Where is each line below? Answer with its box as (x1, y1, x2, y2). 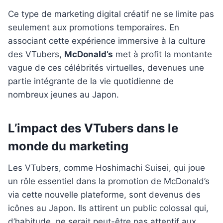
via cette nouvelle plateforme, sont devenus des (8, 190, 201, 200)
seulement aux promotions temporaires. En (8, 22, 179, 33)
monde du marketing (8, 139, 128, 154)
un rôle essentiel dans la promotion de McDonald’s (8, 176, 210, 187)
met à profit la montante (113, 49, 212, 60)
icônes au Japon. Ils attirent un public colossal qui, (8, 203, 209, 214)
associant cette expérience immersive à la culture (8, 36, 206, 46)
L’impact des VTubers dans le (8, 121, 178, 136)
